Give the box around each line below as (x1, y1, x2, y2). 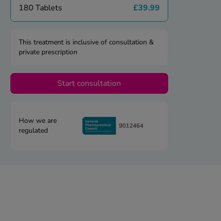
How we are (18, 116, 57, 126)
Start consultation (57, 78, 121, 89)
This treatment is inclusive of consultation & (18, 37, 154, 47)
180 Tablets (18, 2, 62, 14)
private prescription (18, 47, 77, 57)
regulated (18, 126, 48, 136)
